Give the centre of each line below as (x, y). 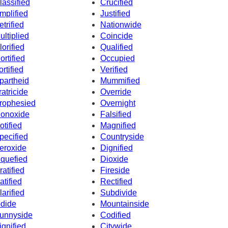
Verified (114, 70)
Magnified (118, 126)
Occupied (117, 59)
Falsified (116, 115)
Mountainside (124, 204)
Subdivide (118, 193)
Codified (115, 215)
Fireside (115, 170)
